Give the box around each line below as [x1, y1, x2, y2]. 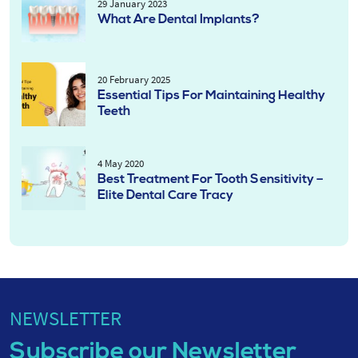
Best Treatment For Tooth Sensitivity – [97, 173, 324, 186]
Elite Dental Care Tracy [97, 189, 233, 202]
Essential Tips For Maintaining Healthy [97, 89, 325, 102]
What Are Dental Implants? [97, 14, 260, 26]
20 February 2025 [97, 73, 170, 86]
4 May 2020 [97, 157, 144, 170]
